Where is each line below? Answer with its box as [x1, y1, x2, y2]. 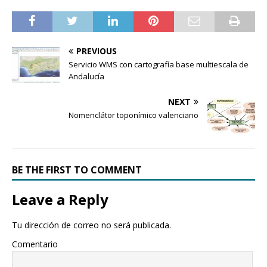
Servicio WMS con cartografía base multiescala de [69, 58, 249, 70]
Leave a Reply [12, 189, 108, 209]
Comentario [12, 238, 58, 250]
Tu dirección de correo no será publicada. [12, 219, 171, 231]
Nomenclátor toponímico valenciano [69, 109, 198, 120]
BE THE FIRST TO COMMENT [12, 163, 142, 176]
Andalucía [69, 70, 104, 82]
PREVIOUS [76, 45, 117, 57]
